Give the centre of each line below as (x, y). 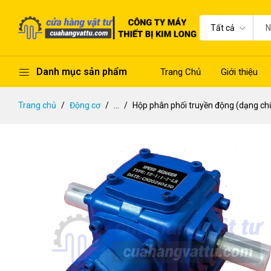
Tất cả (223, 28)
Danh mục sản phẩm (82, 71)
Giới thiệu (239, 72)
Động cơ (85, 105)
